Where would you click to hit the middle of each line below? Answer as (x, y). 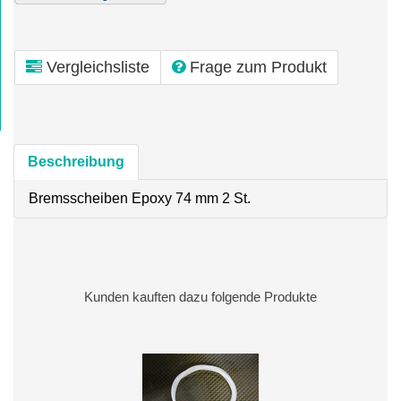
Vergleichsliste (98, 67)
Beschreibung (76, 161)
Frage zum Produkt (258, 67)
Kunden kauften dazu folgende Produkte (200, 296)
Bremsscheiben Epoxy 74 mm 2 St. (140, 198)
